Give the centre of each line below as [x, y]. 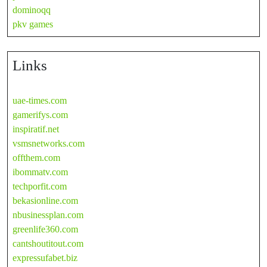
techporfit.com [40, 186]
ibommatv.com [40, 172]
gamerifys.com [40, 114]
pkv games [33, 24]
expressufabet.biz [45, 257]
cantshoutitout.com [48, 243]
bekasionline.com [45, 200]
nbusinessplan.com [48, 215]
